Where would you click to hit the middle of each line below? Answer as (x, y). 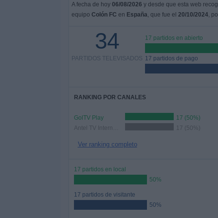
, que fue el (163, 15)
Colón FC (104, 15)
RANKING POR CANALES (110, 97)
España (137, 15)
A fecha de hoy (91, 4)
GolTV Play (89, 118)
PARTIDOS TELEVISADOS (107, 58)
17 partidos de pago (171, 58)
